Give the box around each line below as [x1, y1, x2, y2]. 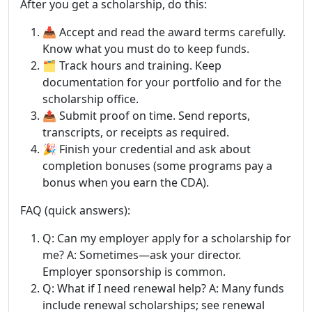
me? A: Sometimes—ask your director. [42, 247, 241, 263]
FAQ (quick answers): [20, 203, 130, 219]
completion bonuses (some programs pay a [42, 158, 272, 174]
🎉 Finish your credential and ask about [42, 141, 251, 157]
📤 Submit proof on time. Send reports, [42, 108, 250, 124]
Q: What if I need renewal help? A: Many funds [42, 281, 284, 297]
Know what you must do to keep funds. [42, 41, 249, 57]
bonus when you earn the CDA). [42, 175, 209, 191]
